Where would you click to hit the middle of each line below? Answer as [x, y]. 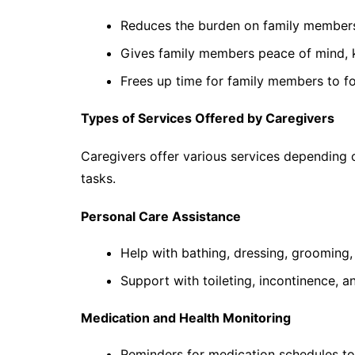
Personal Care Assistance [161, 217]
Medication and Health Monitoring [186, 318]
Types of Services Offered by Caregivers [208, 118]
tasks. [98, 179]
